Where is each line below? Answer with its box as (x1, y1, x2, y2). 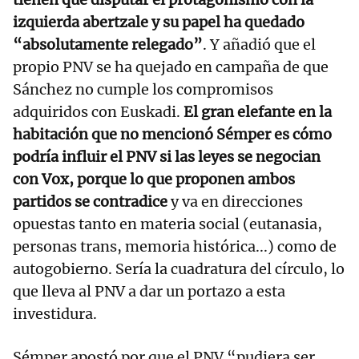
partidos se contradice (13, 192, 167, 211)
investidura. (13, 304, 97, 323)
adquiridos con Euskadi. (13, 102, 180, 121)
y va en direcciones (167, 192, 303, 211)
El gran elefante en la (180, 102, 332, 121)
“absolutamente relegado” (13, 34, 203, 54)
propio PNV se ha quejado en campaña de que (13, 57, 329, 76)
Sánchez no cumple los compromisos (13, 79, 273, 99)
